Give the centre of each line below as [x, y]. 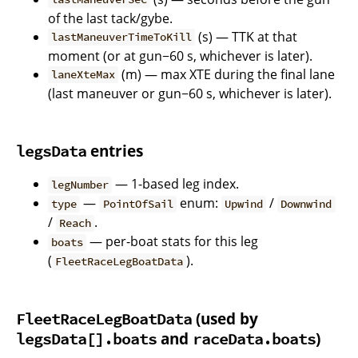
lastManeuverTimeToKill [122, 37]
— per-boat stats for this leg [173, 242]
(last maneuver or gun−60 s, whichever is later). [190, 93]
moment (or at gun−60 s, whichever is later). [180, 56]
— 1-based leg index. [176, 184]
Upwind [243, 204]
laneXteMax [84, 75]
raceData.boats [254, 340]
